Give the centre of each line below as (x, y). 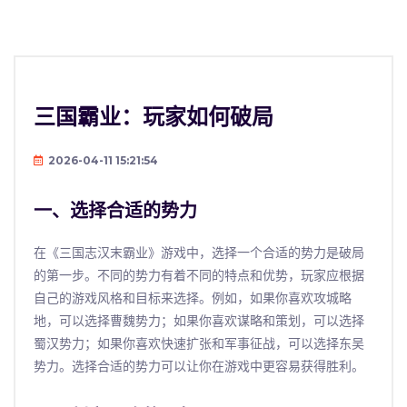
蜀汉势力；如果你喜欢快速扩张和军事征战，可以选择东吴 (199, 344)
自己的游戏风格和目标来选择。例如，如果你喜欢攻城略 (193, 298)
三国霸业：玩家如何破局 (154, 117)
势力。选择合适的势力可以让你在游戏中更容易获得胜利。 (199, 367)
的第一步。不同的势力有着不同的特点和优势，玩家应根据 (199, 276)
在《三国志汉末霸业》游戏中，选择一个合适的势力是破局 (199, 253)
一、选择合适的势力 (115, 211)
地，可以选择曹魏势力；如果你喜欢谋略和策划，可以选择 (199, 321)
